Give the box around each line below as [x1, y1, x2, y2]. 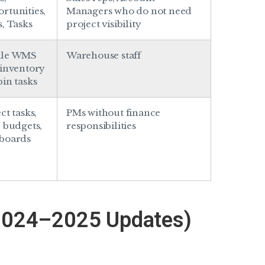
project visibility [66, 18, 141, 30]
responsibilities [66, 119, 136, 131]
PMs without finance [66, 106, 161, 118]
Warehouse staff [66, 49, 141, 61]
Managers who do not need [66, 5, 192, 17]
